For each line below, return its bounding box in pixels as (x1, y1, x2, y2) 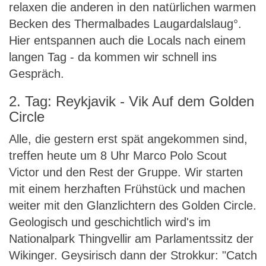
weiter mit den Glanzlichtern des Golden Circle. (9, 199, 256, 212)
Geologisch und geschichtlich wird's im (9, 216, 211, 229)
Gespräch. (9, 67, 64, 80)
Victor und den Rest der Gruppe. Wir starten (9, 166, 243, 179)
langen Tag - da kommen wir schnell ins (9, 50, 217, 64)
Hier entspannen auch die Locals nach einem (9, 34, 246, 47)
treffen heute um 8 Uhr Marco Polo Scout (9, 149, 227, 162)
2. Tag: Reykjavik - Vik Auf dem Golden (9, 93, 254, 109)
